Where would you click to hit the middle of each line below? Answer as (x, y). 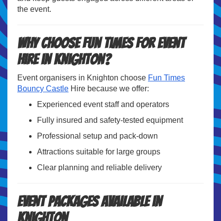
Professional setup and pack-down (97, 136)
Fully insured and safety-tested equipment (110, 120)
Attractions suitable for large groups (99, 151)
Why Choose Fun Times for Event (101, 43)
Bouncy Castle (43, 88)
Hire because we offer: (109, 88)
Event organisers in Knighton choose (83, 77)
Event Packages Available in (90, 201)
